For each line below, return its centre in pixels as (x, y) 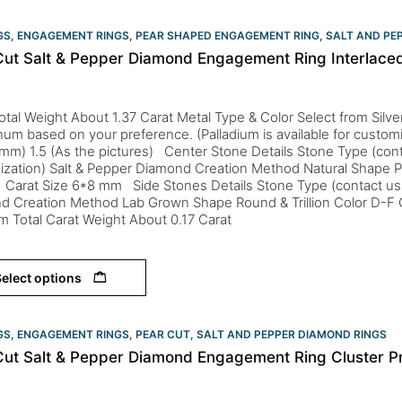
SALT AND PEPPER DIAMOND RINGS (292, 334)
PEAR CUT (163, 334)
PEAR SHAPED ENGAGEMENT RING (227, 35)
